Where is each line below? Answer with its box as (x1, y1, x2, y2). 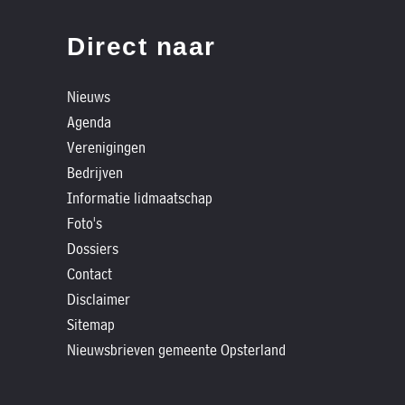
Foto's (67, 213, 102, 233)
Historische (18, 21, 137, 39)
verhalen (18, 49, 104, 67)
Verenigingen (67, 137, 146, 157)
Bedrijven (67, 163, 123, 183)
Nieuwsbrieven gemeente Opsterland (67, 340, 286, 360)
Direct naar (67, 33, 216, 61)
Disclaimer (67, 289, 130, 309)
